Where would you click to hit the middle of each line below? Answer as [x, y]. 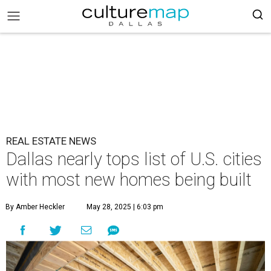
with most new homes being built [129, 180]
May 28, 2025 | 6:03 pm [125, 207]
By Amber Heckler [35, 207]
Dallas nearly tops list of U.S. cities [134, 159]
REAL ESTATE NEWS [51, 141]
